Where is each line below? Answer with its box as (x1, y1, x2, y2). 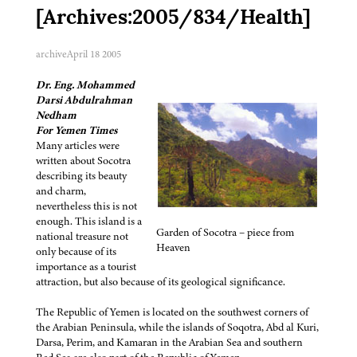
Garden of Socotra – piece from (156, 224, 294, 240)
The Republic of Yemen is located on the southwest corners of (36, 304, 308, 320)
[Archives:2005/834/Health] (36, 8, 311, 29)
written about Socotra (36, 152, 131, 168)
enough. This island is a (36, 213, 142, 229)
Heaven (156, 239, 190, 255)
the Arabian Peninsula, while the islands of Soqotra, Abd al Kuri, (36, 319, 319, 335)
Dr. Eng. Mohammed (36, 76, 135, 92)
